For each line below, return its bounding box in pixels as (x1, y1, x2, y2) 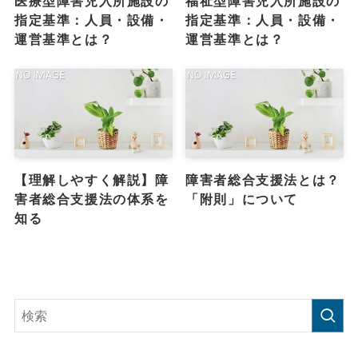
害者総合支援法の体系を (14, 192, 169, 207)
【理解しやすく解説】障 (14, 173, 169, 188)
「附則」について (185, 192, 298, 207)
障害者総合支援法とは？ (185, 173, 340, 188)
